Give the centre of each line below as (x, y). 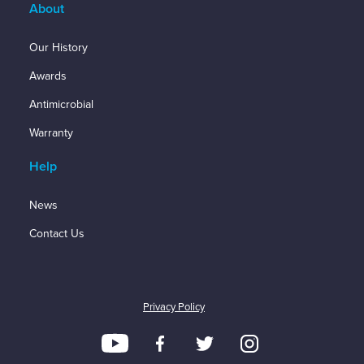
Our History (58, 48)
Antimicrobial (61, 105)
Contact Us (56, 234)
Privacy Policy (174, 308)
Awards (48, 76)
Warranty (51, 133)
